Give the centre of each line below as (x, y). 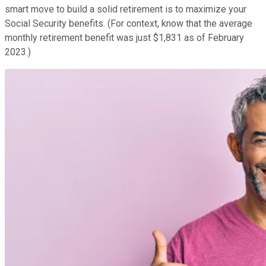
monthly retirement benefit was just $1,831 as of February (124, 37)
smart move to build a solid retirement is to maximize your (126, 9)
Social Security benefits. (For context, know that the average (129, 23)
